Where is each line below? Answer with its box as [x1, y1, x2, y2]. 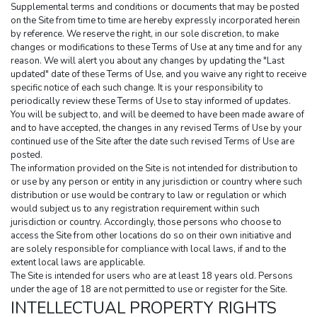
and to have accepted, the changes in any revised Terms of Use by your [11, 122, 302, 135]
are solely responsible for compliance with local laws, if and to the [11, 243, 286, 256]
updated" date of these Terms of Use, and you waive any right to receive [11, 68, 306, 81]
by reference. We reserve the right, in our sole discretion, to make [11, 28, 279, 41]
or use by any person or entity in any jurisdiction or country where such [11, 175, 302, 189]
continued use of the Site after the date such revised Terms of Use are [11, 135, 294, 149]
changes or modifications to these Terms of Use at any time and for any [11, 41, 302, 54]
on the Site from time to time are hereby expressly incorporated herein [11, 14, 300, 28]
